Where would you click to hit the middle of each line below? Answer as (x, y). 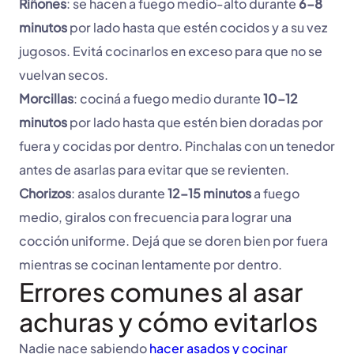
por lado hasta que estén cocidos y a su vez (197, 28)
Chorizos (45, 194)
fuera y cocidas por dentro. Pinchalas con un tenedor (177, 146)
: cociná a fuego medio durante (168, 99)
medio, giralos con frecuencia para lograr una (155, 217)
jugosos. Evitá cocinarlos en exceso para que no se (171, 51)
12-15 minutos (208, 194)
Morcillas (46, 99)
